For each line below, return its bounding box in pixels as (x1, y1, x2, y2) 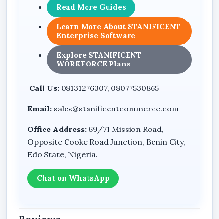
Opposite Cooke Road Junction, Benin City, (27, 137, 186, 147)
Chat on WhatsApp (37, 174, 110, 183)
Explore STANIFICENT (56, 50, 142, 60)
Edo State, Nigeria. (27, 150, 98, 160)
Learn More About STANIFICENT (56, 22, 181, 32)
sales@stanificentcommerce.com (52, 104, 179, 114)
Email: (27, 104, 52, 114)
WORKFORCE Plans (56, 59, 131, 69)
